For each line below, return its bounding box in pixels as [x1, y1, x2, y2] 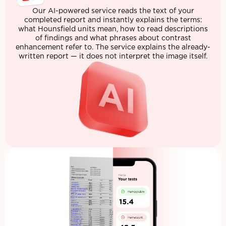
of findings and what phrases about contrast [35, 35, 191, 42]
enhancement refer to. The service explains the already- [16, 44, 210, 51]
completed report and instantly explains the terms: [24, 17, 202, 24]
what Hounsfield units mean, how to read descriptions [18, 26, 208, 33]
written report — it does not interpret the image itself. [19, 53, 207, 60]
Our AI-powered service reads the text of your [32, 8, 194, 15]
